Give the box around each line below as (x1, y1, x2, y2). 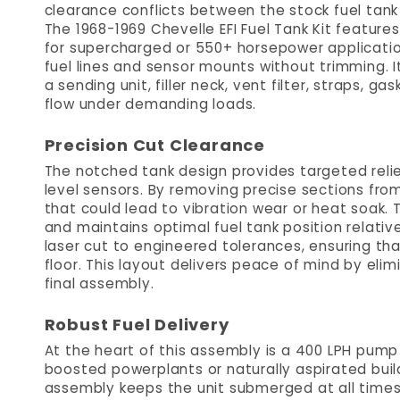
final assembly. (44, 274, 154, 293)
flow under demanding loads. (44, 95, 257, 113)
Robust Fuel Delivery (44, 313, 229, 336)
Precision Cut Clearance (44, 134, 266, 156)
